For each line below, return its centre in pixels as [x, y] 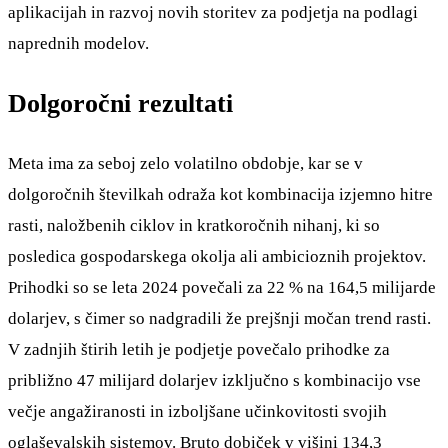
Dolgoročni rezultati [120, 104]
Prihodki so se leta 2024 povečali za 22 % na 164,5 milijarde [222, 288]
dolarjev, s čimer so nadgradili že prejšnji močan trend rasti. [219, 319]
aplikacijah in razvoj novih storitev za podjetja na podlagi [213, 13]
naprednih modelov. [78, 44]
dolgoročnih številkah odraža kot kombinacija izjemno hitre [220, 195]
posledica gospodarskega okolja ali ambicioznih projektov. [217, 257]
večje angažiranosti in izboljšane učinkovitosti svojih [197, 412]
